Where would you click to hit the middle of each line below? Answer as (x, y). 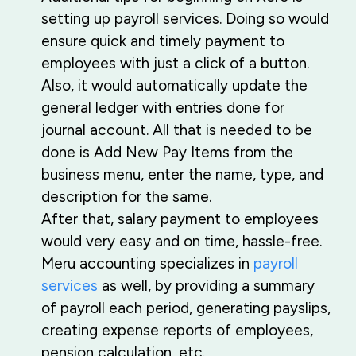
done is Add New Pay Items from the (167, 153)
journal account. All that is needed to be (177, 130)
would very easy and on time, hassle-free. (182, 242)
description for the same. (126, 197)
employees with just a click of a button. (175, 64)
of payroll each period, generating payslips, (186, 308)
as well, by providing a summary (206, 286)
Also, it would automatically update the (174, 86)
